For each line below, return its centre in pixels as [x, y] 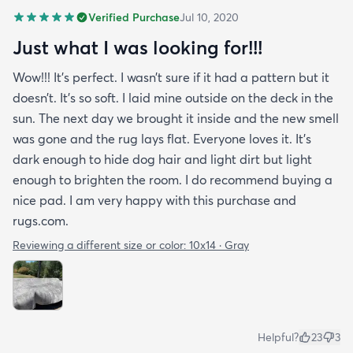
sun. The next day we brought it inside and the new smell [176, 118]
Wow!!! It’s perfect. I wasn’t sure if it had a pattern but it [171, 77]
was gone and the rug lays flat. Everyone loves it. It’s [162, 138]
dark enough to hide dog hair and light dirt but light [162, 159]
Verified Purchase [134, 17]
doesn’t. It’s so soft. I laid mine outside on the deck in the [173, 97]
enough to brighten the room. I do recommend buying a [173, 179]
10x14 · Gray [219, 245]
